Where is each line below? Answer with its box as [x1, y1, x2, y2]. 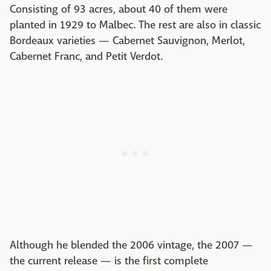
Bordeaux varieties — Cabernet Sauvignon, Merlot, [10, 34, 245, 48]
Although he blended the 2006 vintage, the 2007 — [10, 238, 253, 252]
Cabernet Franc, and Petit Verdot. [10, 50, 163, 64]
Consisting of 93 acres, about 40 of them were [10, 2, 227, 16]
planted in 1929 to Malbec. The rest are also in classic [10, 18, 261, 32]
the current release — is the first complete [10, 254, 208, 268]
